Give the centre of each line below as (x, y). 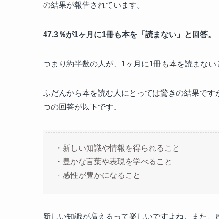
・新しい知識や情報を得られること (117, 148)
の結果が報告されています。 (94, 5)
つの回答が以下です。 (82, 107)
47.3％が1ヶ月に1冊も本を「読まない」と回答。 (129, 35)
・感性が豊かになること (98, 175)
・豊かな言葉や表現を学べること (113, 162)
